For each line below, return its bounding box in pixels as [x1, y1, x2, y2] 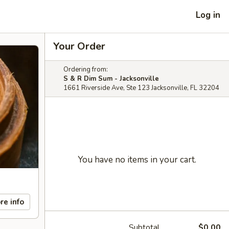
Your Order [53, 39, 105, 53]
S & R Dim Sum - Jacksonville [63, 74, 159, 83]
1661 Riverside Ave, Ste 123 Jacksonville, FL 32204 [63, 83, 219, 93]
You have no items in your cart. [78, 154, 196, 166]
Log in [196, 9, 220, 21]
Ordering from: [63, 65, 108, 74]
